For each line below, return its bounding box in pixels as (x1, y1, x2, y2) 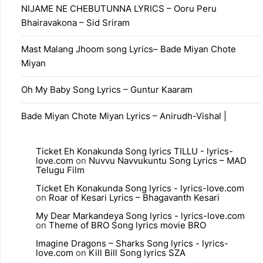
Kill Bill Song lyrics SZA (89, 247, 186, 258)
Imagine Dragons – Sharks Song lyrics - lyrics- (36, 237, 228, 249)
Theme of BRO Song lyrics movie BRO (49, 219, 206, 231)
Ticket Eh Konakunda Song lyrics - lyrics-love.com (36, 182, 244, 194)
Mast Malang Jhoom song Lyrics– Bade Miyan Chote (21, 43, 236, 55)
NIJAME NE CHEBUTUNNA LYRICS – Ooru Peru (21, 2, 217, 14)
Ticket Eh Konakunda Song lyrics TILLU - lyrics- (36, 145, 233, 157)
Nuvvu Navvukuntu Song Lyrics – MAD (89, 154, 247, 166)
